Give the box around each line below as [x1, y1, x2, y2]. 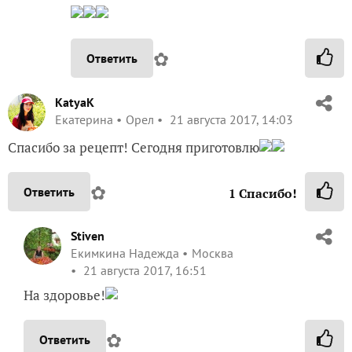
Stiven [71, 228, 104, 244]
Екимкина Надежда [71, 245, 179, 262]
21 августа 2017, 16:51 [80, 262, 207, 279]
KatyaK [55, 94, 94, 111]
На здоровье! [24, 286, 105, 305]
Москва [192, 245, 233, 262]
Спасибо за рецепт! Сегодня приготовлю [8, 138, 259, 157]
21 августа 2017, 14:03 [167, 112, 293, 128]
